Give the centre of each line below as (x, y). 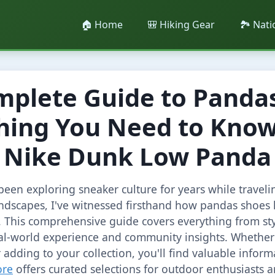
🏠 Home (102, 25)
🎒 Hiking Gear (181, 25)
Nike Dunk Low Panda (137, 156)
